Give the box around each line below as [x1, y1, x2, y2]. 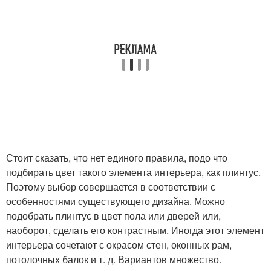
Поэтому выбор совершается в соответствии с [6, 180, 215, 194]
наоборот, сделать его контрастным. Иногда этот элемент [6, 223, 264, 237]
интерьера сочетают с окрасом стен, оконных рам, [6, 238, 232, 252]
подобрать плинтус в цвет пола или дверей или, [6, 209, 221, 223]
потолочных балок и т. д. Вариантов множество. [6, 252, 221, 266]
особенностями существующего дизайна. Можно [6, 194, 225, 208]
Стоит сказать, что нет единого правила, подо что [6, 151, 227, 165]
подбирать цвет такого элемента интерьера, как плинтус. [6, 165, 261, 179]
